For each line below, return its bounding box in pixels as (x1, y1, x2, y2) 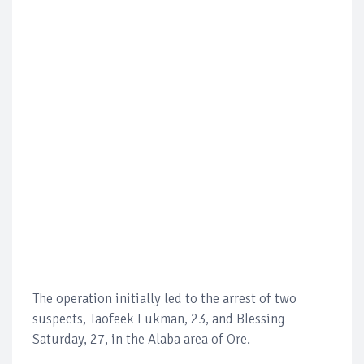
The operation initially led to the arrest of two (32, 290, 297, 308)
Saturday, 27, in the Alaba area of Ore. (32, 331, 250, 349)
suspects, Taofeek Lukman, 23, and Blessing (32, 310, 285, 328)
